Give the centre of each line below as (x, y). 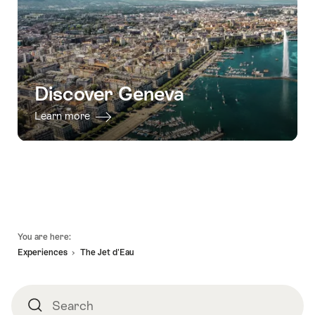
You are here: (44, 237)
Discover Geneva (109, 94)
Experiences (43, 253)
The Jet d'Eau (107, 253)
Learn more (64, 116)
